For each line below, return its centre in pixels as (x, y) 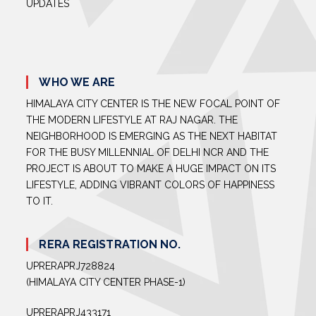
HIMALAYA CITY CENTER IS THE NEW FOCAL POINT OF (153, 104)
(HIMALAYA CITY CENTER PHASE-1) (106, 282)
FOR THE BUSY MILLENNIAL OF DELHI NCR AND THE (148, 153)
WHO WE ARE (77, 83)
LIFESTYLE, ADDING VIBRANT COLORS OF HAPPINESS (151, 185)
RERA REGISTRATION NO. (110, 245)
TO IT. (40, 201)
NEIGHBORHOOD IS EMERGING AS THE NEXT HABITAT (152, 136)
